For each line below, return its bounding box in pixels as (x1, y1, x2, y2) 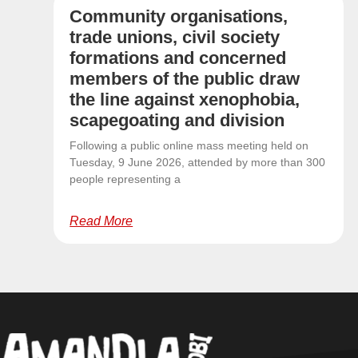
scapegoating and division (70, 110, 285, 131)
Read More (70, 214, 133, 229)
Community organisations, (70, 6, 288, 27)
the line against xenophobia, (70, 89, 300, 110)
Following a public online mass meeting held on (70, 139, 309, 153)
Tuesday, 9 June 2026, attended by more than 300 (70, 156, 326, 169)
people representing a (70, 173, 181, 186)
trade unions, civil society (70, 27, 280, 48)
